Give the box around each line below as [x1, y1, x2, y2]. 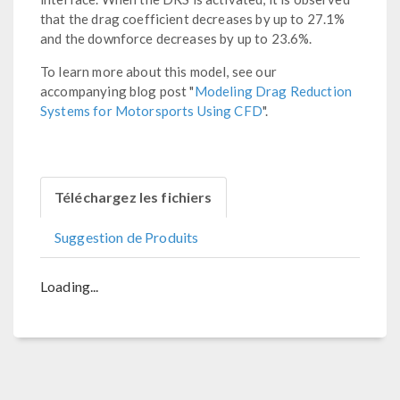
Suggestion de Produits [54, 228, 199, 246]
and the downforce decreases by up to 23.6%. [40, 29, 312, 46]
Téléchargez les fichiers [54, 187, 212, 205]
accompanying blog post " [40, 82, 195, 99]
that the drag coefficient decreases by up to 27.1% [40, 10, 346, 27]
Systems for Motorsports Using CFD [40, 102, 262, 119]
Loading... [40, 277, 99, 295]
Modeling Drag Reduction [194, 82, 353, 99]
